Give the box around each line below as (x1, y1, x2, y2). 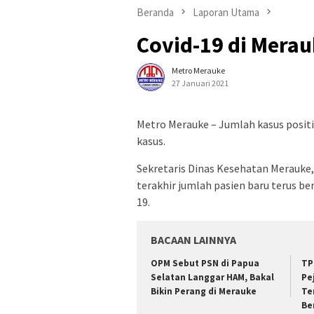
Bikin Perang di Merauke (151, 285, 257, 298)
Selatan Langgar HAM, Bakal (151, 271, 274, 284)
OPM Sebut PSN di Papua (151, 257, 259, 270)
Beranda (137, 5, 174, 19)
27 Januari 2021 (172, 78, 228, 89)
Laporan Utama (193, 5, 259, 19)
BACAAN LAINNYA (151, 233, 236, 247)
